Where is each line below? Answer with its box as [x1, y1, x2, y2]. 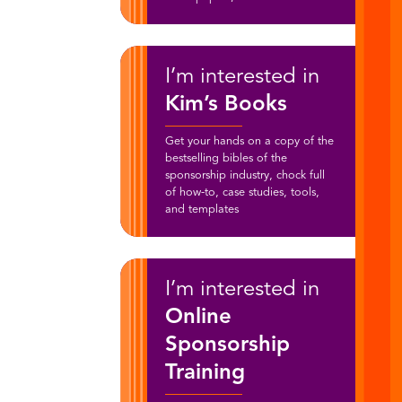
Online [164, 307, 232, 328]
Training [164, 363, 245, 384]
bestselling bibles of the [164, 153, 287, 164]
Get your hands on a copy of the [164, 135, 334, 147]
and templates [164, 204, 239, 215]
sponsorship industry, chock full [164, 170, 325, 181]
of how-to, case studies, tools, [164, 187, 319, 198]
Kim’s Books [164, 94, 287, 116]
